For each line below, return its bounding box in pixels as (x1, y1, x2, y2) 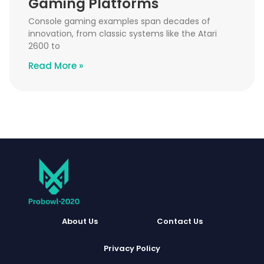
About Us (61, 215, 98, 227)
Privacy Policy (104, 242, 160, 254)
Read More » (28, 59, 83, 72)
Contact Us (156, 215, 203, 227)
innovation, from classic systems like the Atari (28, 27, 217, 39)
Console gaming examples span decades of (28, 15, 210, 27)
